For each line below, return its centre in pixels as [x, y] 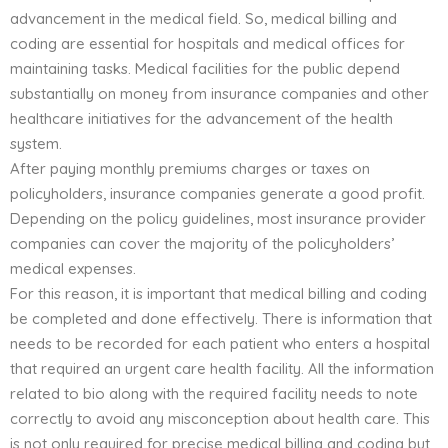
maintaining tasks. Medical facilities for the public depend [205, 69]
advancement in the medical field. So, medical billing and [203, 19]
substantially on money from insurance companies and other [219, 94]
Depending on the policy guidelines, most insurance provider [218, 219]
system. [36, 144]
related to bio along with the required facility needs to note [214, 394]
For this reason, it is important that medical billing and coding [218, 294]
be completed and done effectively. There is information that [221, 319]
